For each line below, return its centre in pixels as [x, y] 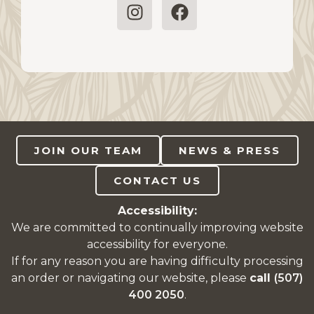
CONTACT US [157, 180]
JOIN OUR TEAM [88, 150]
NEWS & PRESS [229, 150]
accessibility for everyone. [157, 244]
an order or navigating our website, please [130, 278]
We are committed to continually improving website [157, 227]
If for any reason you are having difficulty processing [157, 261]
